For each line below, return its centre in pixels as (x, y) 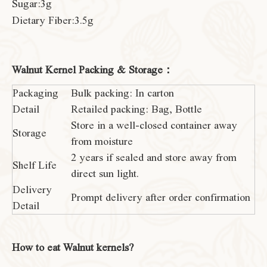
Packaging (35, 93)
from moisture (102, 141)
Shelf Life (35, 165)
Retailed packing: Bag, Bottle (136, 109)
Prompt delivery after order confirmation (161, 197)
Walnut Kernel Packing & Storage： (93, 70)
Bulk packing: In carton (122, 93)
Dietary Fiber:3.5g (53, 20)
